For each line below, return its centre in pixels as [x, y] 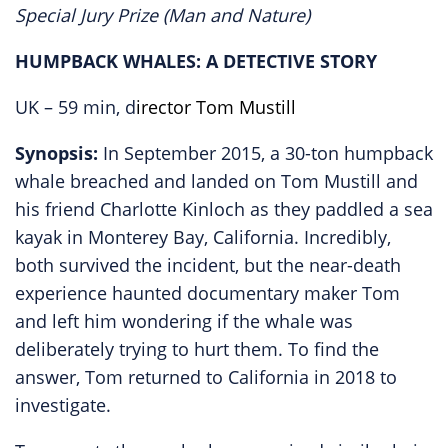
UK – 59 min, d [75, 107]
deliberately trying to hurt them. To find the [197, 349]
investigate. [63, 405]
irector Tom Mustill [216, 107]
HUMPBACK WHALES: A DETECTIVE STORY [196, 61]
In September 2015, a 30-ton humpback [268, 153]
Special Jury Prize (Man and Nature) [162, 15]
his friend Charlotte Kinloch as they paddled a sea [224, 209]
